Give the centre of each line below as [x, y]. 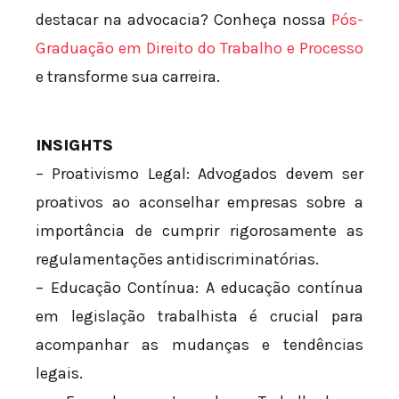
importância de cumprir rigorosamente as [199, 230]
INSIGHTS [74, 145]
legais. [59, 373]
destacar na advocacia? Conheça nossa [183, 19]
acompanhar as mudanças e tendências [199, 344]
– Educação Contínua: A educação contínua [199, 287]
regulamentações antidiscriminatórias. [177, 259]
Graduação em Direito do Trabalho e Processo [199, 48]
